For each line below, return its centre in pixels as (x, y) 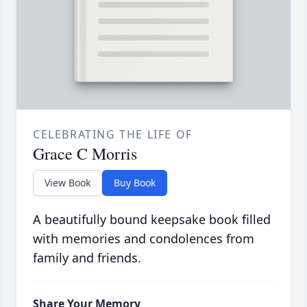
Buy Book (135, 183)
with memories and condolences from (144, 239)
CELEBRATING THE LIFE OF (113, 135)
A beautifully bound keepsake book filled (152, 220)
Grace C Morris (85, 154)
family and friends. (87, 258)
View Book (67, 183)
